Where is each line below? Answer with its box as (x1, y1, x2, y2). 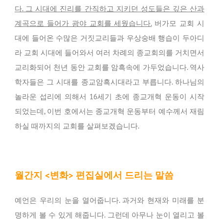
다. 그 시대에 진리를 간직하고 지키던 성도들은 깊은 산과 (15, 4, 204, 14)
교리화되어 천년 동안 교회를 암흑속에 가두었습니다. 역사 (15, 63, 204, 72)
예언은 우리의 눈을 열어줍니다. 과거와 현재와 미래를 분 (15, 196, 204, 205)
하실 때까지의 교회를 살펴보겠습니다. (15, 121, 139, 131)
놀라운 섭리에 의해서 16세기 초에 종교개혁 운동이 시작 (15, 92, 204, 102)
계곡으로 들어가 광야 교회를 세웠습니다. (15, 19, 152, 28)
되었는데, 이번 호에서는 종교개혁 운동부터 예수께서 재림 (15, 107, 204, 116)
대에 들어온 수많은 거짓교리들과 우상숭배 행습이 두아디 (15, 33, 204, 43)
